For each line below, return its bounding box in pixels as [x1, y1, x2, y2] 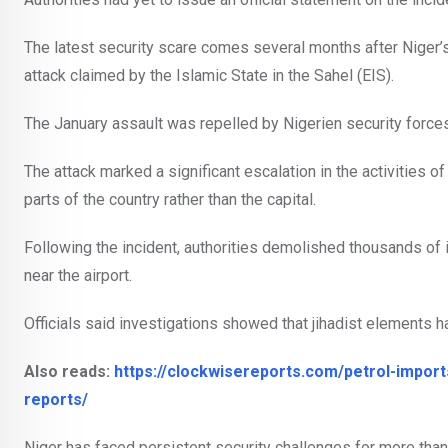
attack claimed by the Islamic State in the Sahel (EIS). [24, 66, 394, 86]
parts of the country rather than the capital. [24, 190, 316, 210]
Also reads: [24, 362, 114, 382]
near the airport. [24, 266, 132, 286]
